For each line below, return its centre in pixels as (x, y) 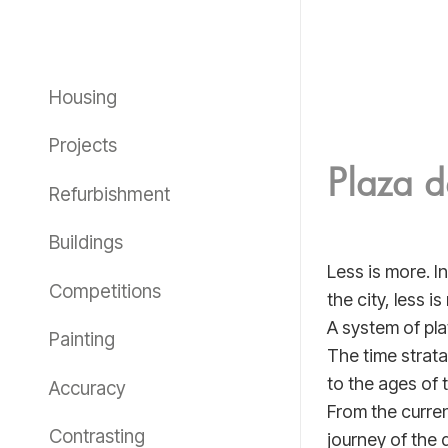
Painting (81, 340)
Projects (82, 146)
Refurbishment (109, 194)
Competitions (104, 291)
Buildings (85, 243)
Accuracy (87, 388)
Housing (82, 97)
